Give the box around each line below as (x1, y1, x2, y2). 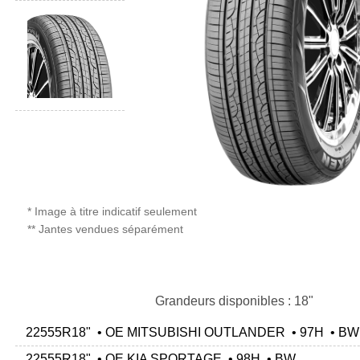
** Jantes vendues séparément (27, 223, 183, 236)
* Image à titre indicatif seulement (27, 205, 197, 219)
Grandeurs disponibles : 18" (154, 294, 313, 309)
